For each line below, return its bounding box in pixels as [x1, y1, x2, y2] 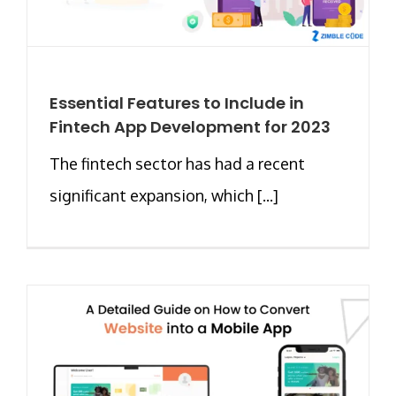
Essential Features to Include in [49, 91, 304, 114]
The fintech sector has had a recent [49, 153, 305, 173]
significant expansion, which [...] [49, 185, 278, 205]
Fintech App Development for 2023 [49, 115, 331, 138]
